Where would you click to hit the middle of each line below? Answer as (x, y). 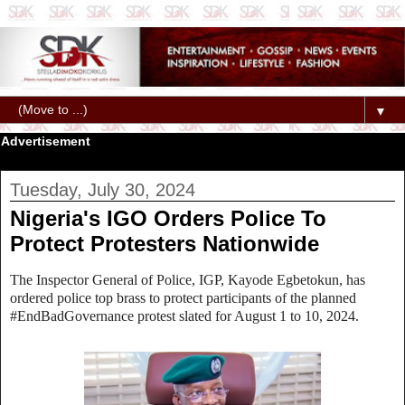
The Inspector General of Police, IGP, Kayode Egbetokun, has (188, 279)
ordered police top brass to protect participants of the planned (183, 297)
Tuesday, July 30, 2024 (103, 190)
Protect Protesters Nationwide (165, 244)
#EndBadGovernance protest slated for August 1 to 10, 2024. (184, 316)
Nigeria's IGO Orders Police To (168, 219)
